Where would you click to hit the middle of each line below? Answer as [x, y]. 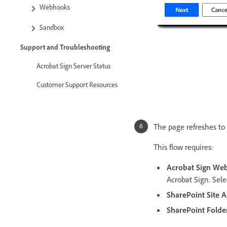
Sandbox [52, 27]
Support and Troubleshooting [65, 47]
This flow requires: [183, 147]
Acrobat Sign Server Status [73, 65]
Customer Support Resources [78, 84]
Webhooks [55, 7]
